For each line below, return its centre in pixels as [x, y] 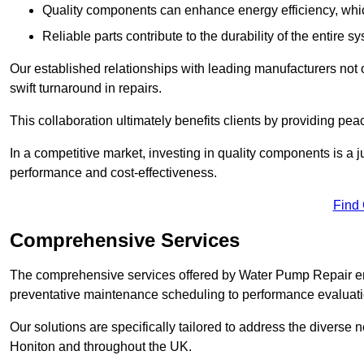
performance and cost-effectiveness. [113, 173]
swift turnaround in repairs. [87, 89]
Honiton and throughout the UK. [101, 347]
